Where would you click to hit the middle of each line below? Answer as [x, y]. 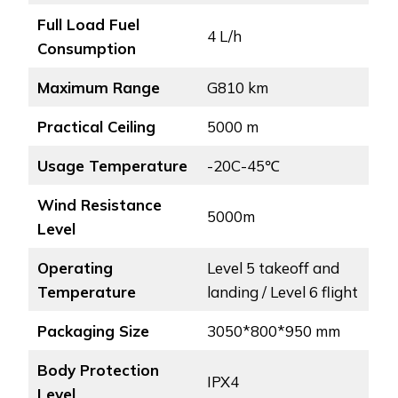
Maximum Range [98, 88]
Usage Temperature [112, 166]
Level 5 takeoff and [273, 268]
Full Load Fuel [88, 25]
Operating [75, 268]
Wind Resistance [99, 205]
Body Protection [98, 370]
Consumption [86, 49]
